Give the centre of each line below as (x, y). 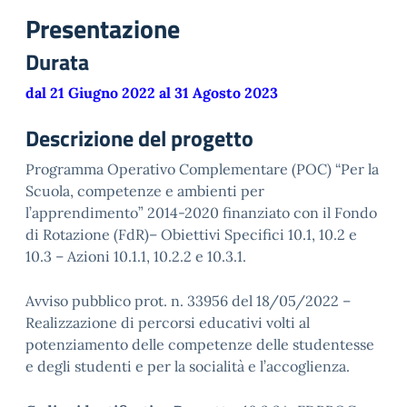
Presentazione (103, 29)
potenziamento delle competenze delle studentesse (200, 344)
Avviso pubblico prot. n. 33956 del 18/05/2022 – (188, 301)
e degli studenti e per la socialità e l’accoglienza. (188, 366)
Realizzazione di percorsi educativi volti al (168, 323)
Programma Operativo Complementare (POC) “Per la (202, 169)
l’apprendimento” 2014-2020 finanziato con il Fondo (201, 213)
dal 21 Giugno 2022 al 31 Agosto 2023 (152, 93)
